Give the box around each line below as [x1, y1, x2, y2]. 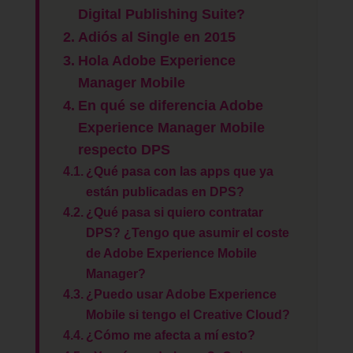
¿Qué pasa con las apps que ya [86, 163, 274, 178]
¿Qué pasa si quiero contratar [86, 204, 264, 219]
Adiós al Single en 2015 [77, 28, 236, 45]
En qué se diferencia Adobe [77, 97, 263, 113]
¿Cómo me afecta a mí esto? [86, 327, 256, 342]
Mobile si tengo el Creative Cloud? [86, 307, 291, 321]
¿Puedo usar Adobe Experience [86, 286, 277, 301]
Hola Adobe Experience [77, 52, 236, 69]
